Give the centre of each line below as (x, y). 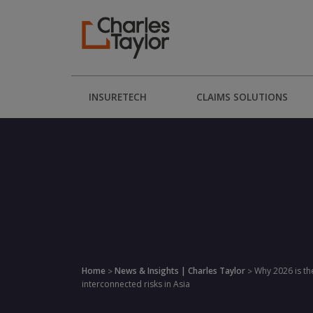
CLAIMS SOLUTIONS (242, 97)
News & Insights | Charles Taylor (180, 271)
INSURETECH (118, 97)
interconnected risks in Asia (136, 284)
